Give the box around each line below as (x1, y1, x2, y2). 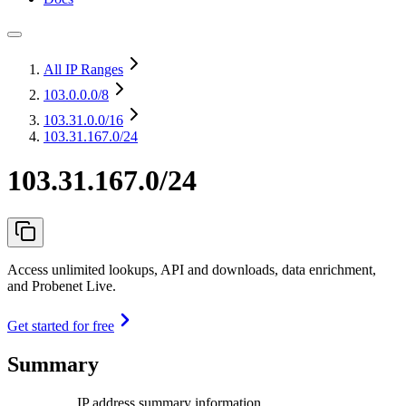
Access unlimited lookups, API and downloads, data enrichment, (7, 261, 376, 277)
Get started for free (7, 317, 114, 333)
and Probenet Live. (7, 277, 116, 294)
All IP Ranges (43, 62, 123, 77)
